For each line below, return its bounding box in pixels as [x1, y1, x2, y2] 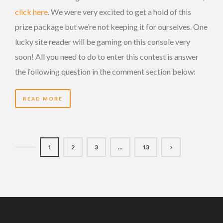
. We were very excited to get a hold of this [48, 7, 191, 17]
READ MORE [23, 96, 63, 102]
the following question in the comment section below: [15, 67, 196, 77]
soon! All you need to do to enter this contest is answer [15, 52, 199, 62]
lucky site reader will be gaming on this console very [15, 37, 190, 47]
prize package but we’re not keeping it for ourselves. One [15, 22, 208, 32]
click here [15, 7, 48, 17]
